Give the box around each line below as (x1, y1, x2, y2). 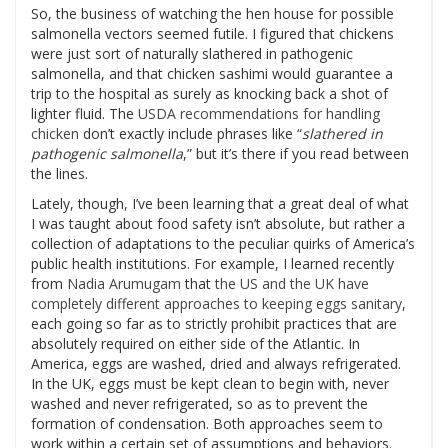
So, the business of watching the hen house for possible (31, 4, 394, 23)
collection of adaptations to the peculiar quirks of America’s (31, 234, 415, 253)
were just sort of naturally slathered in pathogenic (31, 44, 353, 63)
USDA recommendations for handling (138, 104, 380, 123)
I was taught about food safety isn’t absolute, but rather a (31, 214, 405, 233)
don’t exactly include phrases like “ (79, 124, 302, 143)
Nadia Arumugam (67, 274, 181, 293)
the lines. (31, 164, 88, 183)
